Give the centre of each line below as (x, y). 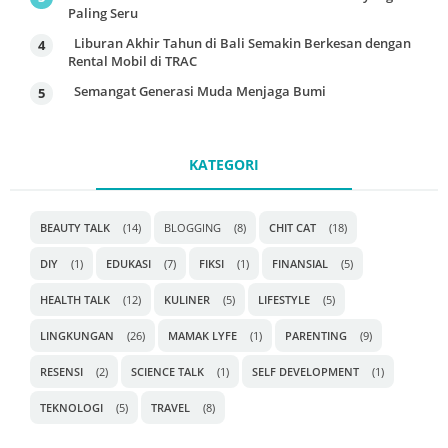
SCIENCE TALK (167, 372)
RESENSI (61, 372)
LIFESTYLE (284, 300)
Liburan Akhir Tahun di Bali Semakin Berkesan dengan (242, 42)
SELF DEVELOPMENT (305, 372)
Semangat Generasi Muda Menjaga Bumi (199, 90)
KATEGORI (224, 165)
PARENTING (316, 336)
